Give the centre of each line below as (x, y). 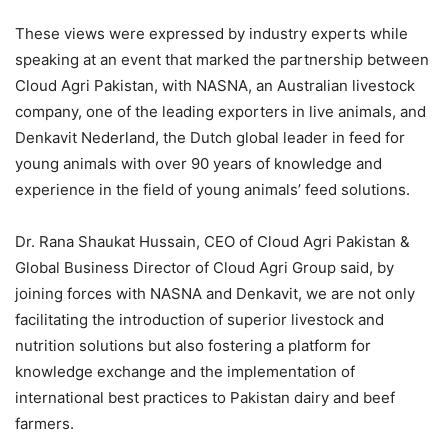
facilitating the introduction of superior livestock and (199, 320)
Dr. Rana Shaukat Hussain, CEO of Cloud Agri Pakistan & (212, 242)
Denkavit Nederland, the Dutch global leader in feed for (210, 138)
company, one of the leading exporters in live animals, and (220, 112)
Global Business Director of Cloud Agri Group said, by (204, 268)
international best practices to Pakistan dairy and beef (205, 398)
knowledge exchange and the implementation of (185, 372)
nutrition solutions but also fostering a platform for (193, 346)
